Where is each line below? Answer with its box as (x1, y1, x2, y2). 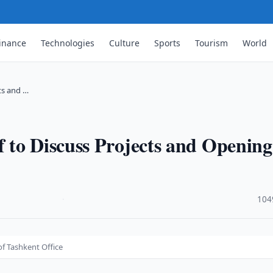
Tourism (195, 37, 229, 49)
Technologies (41, 37, 95, 49)
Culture (109, 37, 140, 49)
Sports (154, 37, 181, 49)
